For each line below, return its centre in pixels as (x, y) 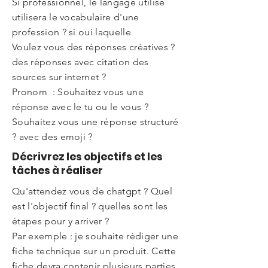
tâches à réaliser (57, 170)
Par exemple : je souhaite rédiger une (95, 236)
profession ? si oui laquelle (71, 32)
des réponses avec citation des (80, 62)
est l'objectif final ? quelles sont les (90, 206)
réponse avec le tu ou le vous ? (80, 107)
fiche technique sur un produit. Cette (94, 251)
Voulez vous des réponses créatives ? (94, 47)
